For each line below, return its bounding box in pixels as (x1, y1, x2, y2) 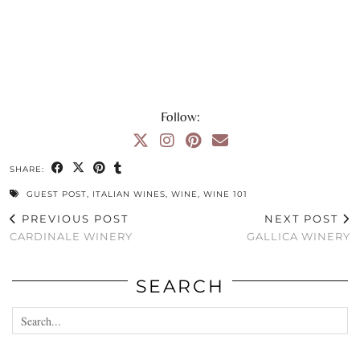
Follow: (160, 108, 200, 125)
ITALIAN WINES (92, 189, 166, 200)
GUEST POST (27, 189, 87, 200)
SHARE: (10, 164, 47, 175)
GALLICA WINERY (247, 230, 350, 243)
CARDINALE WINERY (10, 230, 133, 243)
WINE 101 (203, 189, 247, 200)
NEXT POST (264, 212, 342, 226)
